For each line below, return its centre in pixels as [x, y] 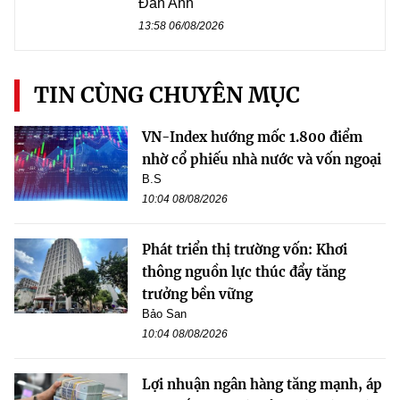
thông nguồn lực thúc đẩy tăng [244, 271]
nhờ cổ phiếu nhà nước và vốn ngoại [262, 159]
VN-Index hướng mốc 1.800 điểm [252, 137]
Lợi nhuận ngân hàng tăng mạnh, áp [262, 384]
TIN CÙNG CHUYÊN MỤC [167, 95]
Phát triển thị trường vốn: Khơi [245, 249]
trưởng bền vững [197, 294]
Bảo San [164, 313]
